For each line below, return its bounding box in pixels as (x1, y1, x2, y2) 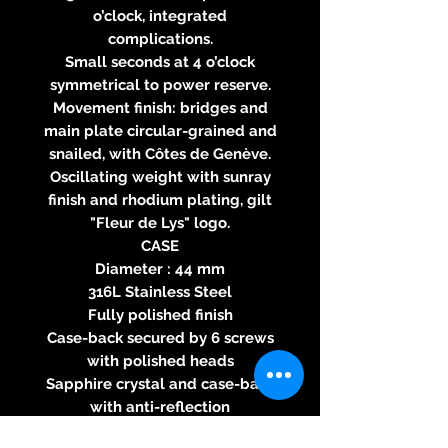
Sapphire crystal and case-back (45, 374, 275, 393)
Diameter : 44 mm (95, 259, 225, 278)
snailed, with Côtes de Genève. (49, 144, 271, 163)
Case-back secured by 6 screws (46, 328, 274, 347)
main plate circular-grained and (43, 121, 277, 140)
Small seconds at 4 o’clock (65, 52, 255, 71)
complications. (107, 29, 213, 48)
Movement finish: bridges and (52, 98, 268, 117)
